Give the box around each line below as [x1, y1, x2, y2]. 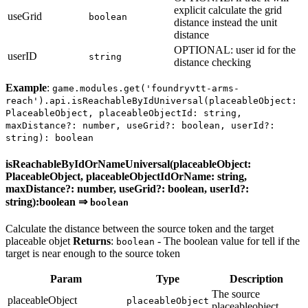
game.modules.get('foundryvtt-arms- [52, 82, 239, 93]
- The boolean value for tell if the [155, 235, 300, 247]
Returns [73, 235, 111, 247]
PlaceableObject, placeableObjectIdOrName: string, [5, 170, 247, 183]
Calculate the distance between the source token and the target [5, 223, 274, 235]
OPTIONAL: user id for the [174, 43, 296, 56]
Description [229, 273, 283, 285]
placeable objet [5, 235, 73, 247]
